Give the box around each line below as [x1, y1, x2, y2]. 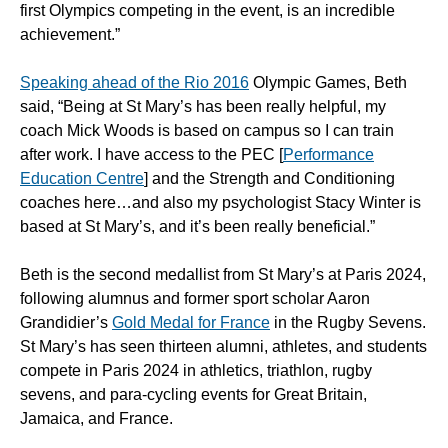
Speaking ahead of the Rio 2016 [20, 74, 249, 92]
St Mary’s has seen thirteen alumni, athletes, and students [20, 338, 427, 356]
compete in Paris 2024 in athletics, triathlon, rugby [20, 362, 372, 380]
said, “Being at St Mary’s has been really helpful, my [20, 98, 386, 116]
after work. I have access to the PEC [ [20, 146, 283, 164]
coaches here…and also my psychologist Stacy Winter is [20, 194, 421, 212]
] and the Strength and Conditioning [144, 170, 395, 188]
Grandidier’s [20, 314, 112, 332]
